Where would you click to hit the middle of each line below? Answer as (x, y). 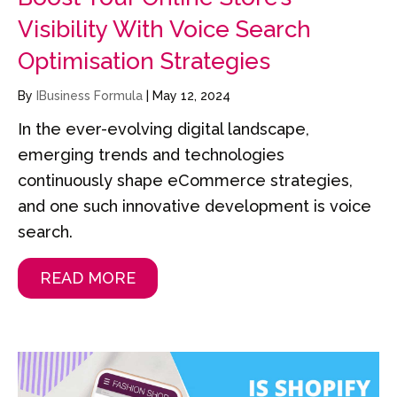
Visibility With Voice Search (164, 30)
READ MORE (88, 278)
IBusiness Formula (91, 96)
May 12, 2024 (191, 96)
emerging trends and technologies (151, 155)
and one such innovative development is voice (195, 206)
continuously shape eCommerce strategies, (185, 181)
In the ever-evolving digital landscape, (163, 129)
